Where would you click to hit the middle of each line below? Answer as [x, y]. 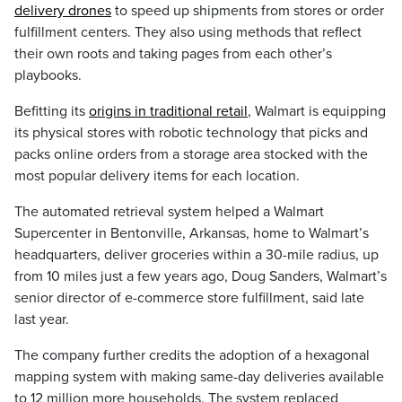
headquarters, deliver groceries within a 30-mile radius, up [197, 255]
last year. [42, 319]
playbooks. [48, 75]
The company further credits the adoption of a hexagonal [192, 355]
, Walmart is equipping [317, 111]
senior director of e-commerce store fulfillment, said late [189, 298]
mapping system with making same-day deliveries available [199, 377]
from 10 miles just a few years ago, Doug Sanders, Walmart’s [201, 276]
